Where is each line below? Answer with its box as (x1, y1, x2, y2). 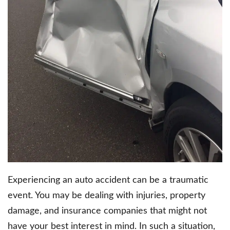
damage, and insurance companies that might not (8, 206, 207, 216)
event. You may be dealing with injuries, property (8, 190, 205, 200)
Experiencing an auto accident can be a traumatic (8, 175, 208, 185)
